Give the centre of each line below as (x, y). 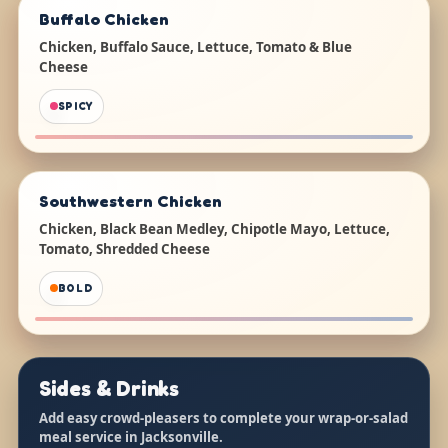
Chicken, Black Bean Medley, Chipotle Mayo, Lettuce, (214, 228)
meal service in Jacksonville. (130, 436)
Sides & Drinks (108, 387)
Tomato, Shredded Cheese (124, 248)
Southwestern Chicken (130, 200)
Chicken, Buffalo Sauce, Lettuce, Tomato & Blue (195, 46)
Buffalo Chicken (103, 18)
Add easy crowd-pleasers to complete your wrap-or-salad (223, 417)
